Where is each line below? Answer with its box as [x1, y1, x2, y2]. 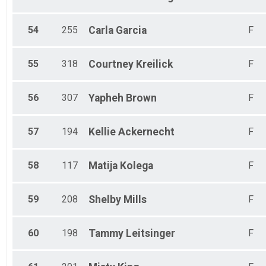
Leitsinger [126, 227, 175, 240]
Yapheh [88, 92, 123, 104]
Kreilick [136, 58, 173, 71]
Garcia [116, 24, 147, 37]
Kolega [120, 160, 153, 172]
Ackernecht [118, 126, 175, 138]
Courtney [88, 58, 134, 71]
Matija [88, 160, 118, 172]
